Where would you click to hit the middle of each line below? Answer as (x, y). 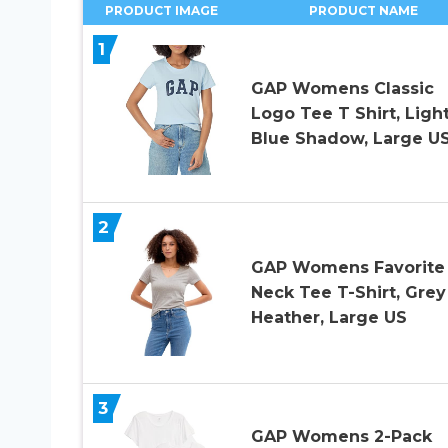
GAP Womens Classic (342, 88)
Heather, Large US (328, 318)
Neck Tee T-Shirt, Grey (348, 293)
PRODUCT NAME (364, 10)
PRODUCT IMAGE (161, 10)
